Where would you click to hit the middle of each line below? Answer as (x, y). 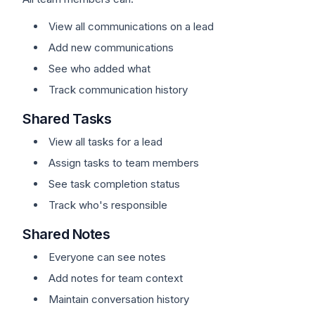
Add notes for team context (116, 278)
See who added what (99, 69)
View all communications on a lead (131, 26)
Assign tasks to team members (124, 163)
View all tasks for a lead (105, 142)
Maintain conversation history (119, 299)
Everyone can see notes (107, 257)
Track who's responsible (108, 205)
